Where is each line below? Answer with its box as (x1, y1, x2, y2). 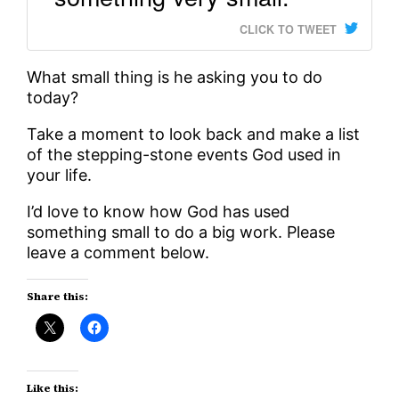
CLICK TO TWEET (239, 20, 337, 37)
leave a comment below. (27, 242, 210, 262)
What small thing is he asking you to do (27, 67, 323, 86)
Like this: (27, 380, 79, 395)
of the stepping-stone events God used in (27, 144, 342, 164)
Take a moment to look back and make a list (27, 124, 361, 143)
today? (27, 87, 79, 107)
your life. (27, 165, 93, 184)
